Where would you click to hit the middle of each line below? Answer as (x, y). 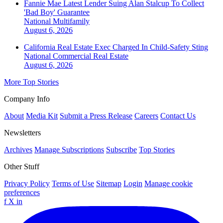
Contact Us (178, 116)
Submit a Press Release (96, 116)
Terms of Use (73, 184)
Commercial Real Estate (91, 56)
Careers (146, 116)
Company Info (27, 99)
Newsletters (22, 133)
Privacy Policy (27, 184)
